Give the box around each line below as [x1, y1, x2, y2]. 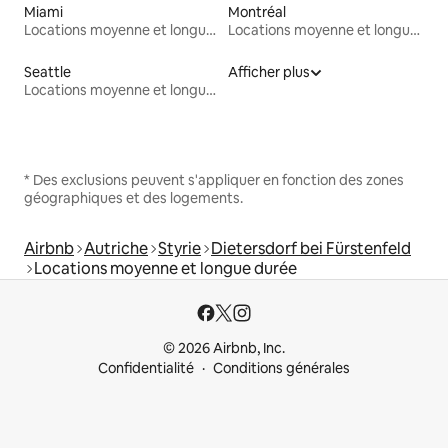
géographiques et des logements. [24, 188, 243, 207]
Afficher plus [228, 62, 310, 81]
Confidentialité [98, 359, 194, 377]
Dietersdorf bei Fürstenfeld [211, 237, 411, 259]
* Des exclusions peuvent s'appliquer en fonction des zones [24, 170, 404, 189]
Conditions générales [213, 359, 350, 377]
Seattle [24, 62, 71, 81]
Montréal [228, 2, 286, 21]
